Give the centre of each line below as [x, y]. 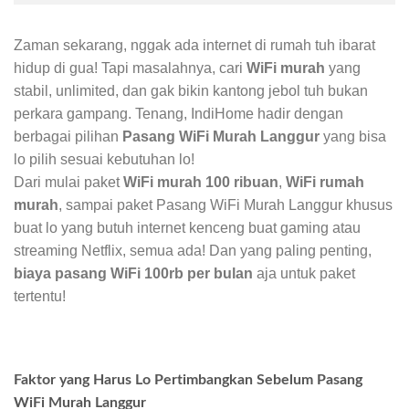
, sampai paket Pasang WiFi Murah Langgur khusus [225, 204]
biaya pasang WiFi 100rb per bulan [133, 273]
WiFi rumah [325, 182]
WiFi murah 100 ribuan [201, 182]
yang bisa [353, 136]
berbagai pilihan [68, 136]
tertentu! [40, 296]
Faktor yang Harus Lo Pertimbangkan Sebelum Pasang [188, 379]
